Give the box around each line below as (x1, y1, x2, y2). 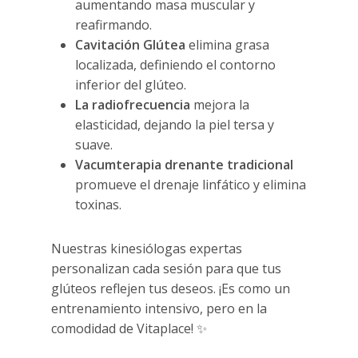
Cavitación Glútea (75, 36, 186, 54)
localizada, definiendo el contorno (75, 56, 276, 74)
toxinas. (75, 196, 122, 214)
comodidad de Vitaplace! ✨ (51, 320, 208, 338)
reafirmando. (75, 16, 153, 34)
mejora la (190, 96, 250, 114)
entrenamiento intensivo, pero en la (51, 300, 268, 318)
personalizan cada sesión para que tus (51, 260, 282, 278)
